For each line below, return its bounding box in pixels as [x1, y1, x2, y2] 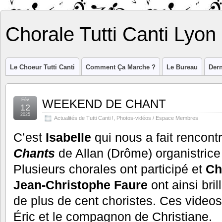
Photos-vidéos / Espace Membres [116, 115, 198, 121]
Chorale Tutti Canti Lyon [5, 23, 216, 45]
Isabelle [46, 130, 91, 144]
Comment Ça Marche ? [86, 63, 156, 71]
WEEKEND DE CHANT [42, 97, 166, 111]
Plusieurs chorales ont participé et [13, 162, 206, 176]
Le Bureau [166, 63, 198, 71]
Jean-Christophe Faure [13, 178, 148, 192]
